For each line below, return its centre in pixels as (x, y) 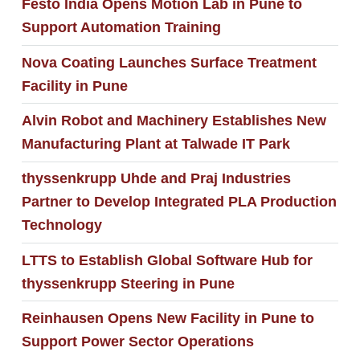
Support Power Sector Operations (137, 341)
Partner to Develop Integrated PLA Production (179, 202)
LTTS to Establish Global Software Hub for (167, 260)
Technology (61, 225)
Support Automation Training (121, 28)
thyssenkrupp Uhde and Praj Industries (156, 179)
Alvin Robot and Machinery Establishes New (174, 120)
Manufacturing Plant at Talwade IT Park (155, 143)
